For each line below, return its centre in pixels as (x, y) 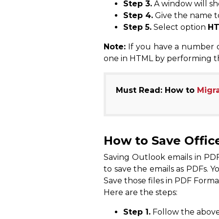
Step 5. (137, 27)
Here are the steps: (141, 193)
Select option (180, 27)
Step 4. (138, 16)
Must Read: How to (156, 90)
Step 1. (137, 212)
